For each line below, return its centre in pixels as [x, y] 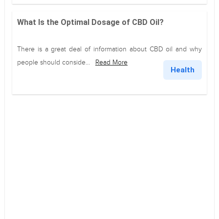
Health [183, 70]
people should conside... [55, 62]
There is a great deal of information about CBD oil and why [109, 49]
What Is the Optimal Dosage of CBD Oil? [90, 22]
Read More [111, 62]
